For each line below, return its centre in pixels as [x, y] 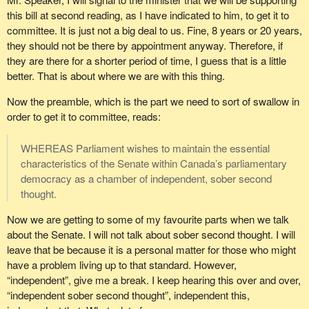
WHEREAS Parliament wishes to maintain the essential [145, 148]
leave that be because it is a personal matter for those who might [151, 250]
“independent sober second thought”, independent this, [128, 295]
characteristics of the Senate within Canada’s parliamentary [153, 163]
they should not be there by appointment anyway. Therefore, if [144, 45]
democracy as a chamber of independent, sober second [146, 178]
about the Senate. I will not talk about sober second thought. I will [151, 235]
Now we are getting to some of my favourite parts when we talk [148, 219]
